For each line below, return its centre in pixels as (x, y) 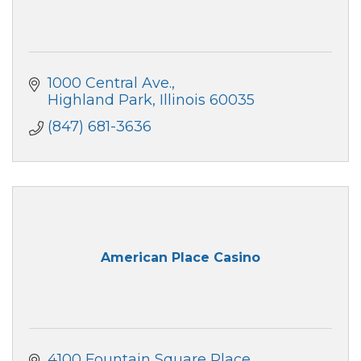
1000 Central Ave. (109, 83)
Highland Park (100, 100)
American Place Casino (180, 258)
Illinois (182, 100)
